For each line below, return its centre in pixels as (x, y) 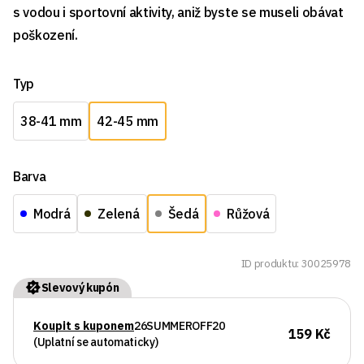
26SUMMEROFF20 (180, 325)
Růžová (248, 214)
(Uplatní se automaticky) (96, 342)
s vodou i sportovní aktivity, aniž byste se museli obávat (178, 13)
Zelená (119, 214)
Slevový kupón (80, 287)
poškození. (45, 35)
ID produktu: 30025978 (296, 264)
